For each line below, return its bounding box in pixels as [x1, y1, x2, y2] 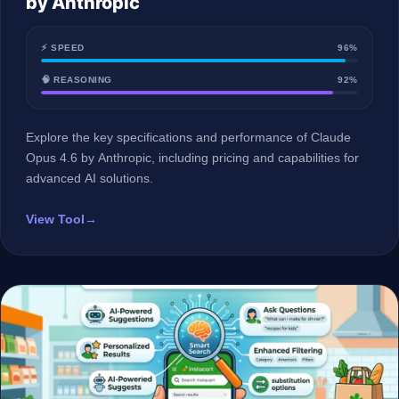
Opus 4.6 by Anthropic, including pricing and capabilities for [26, 151, 359, 165]
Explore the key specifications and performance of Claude [26, 130, 351, 144]
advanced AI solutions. [26, 171, 153, 185]
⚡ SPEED [41, 43, 85, 53]
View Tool [26, 213, 85, 226]
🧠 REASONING [41, 75, 112, 85]
